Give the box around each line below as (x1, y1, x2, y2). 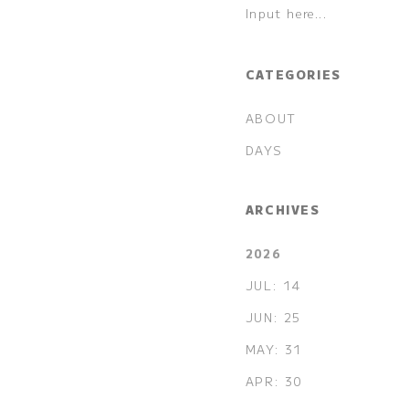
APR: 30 (245, 372, 303, 390)
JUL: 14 (245, 276, 301, 294)
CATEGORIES (245, 66, 341, 84)
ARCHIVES (245, 200, 320, 218)
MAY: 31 (245, 340, 302, 358)
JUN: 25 (245, 308, 301, 326)
